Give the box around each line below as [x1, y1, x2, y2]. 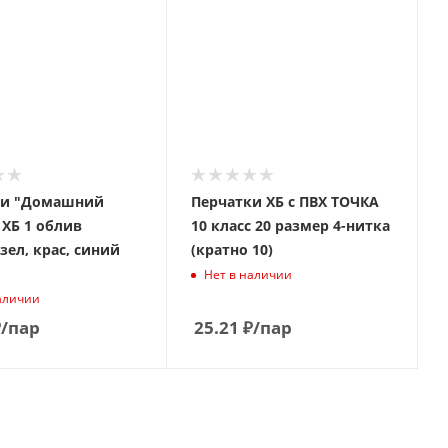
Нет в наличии [203, 266, 292, 284]
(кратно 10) [190, 240, 273, 259]
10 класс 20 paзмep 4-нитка [190, 216, 390, 235]
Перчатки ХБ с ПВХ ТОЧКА [190, 192, 379, 211]
